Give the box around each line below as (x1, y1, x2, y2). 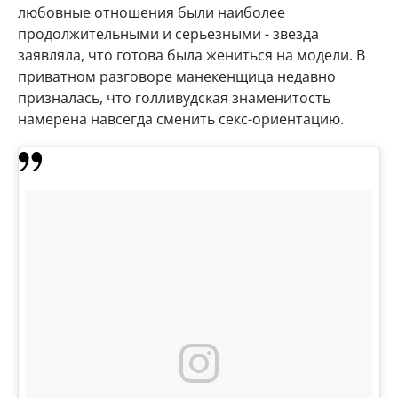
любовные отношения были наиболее (18, 3, 285, 22)
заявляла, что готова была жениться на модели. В (18, 45, 365, 65)
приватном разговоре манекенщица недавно (18, 67, 336, 86)
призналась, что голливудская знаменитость (18, 88, 330, 107)
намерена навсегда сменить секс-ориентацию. (18, 109, 344, 129)
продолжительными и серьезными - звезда (18, 24, 319, 44)
